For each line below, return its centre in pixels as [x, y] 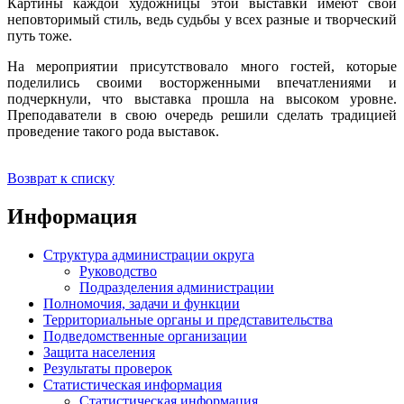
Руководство [118, 271]
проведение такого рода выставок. [113, 132]
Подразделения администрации [177, 287]
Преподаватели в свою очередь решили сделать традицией [202, 115]
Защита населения [99, 352]
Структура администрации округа [149, 254]
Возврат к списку [61, 179]
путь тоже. [40, 36]
